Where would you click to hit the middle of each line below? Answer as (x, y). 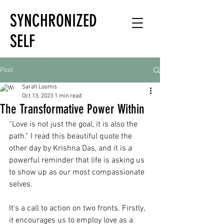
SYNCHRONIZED (53, 21)
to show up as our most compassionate (78, 172)
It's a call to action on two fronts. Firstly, (78, 208)
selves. (21, 184)
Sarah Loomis (39, 87)
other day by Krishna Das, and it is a (71, 148)
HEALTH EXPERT (41, 73)
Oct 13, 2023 (37, 96)
